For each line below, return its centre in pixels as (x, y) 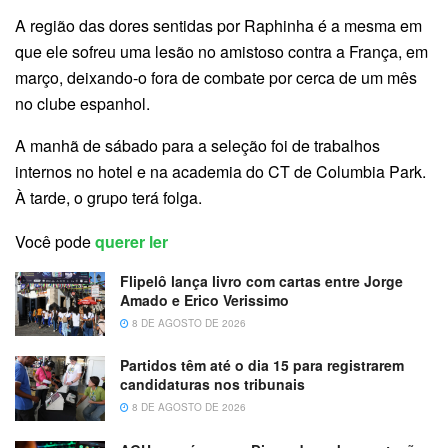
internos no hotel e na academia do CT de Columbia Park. (220, 171)
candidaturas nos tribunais (212, 384)
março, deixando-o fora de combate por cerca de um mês (216, 77)
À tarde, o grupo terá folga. (108, 197)
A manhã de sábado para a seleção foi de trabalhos (197, 145)
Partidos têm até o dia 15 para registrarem (262, 365)
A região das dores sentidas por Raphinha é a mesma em (218, 25)
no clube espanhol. (82, 103)
